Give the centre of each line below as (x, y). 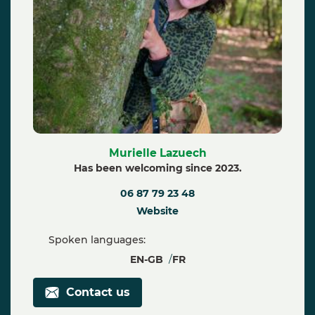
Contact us (95, 292)
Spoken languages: (95, 240)
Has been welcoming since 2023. (157, 168)
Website (157, 211)
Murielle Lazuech (163, 153)
